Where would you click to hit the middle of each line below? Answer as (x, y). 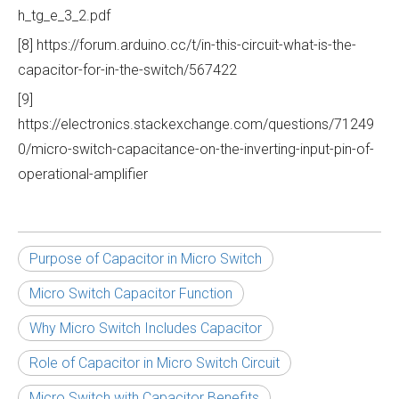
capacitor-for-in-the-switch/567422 (127, 69)
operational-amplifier (83, 174)
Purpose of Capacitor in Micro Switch (146, 258)
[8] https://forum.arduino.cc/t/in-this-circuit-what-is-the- (187, 45)
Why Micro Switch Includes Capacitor (146, 328)
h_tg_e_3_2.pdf (64, 15)
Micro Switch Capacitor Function (131, 293)
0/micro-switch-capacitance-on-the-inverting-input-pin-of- (196, 149)
